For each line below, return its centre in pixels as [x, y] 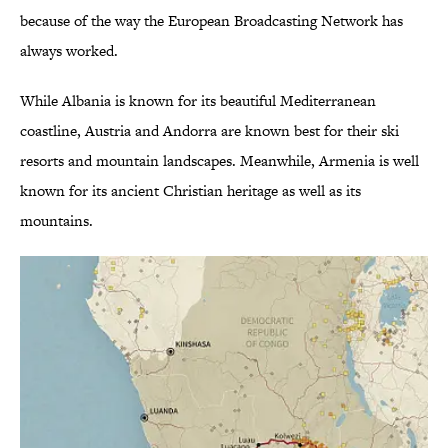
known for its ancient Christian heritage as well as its [190, 191]
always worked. [69, 51]
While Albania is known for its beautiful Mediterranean [198, 101]
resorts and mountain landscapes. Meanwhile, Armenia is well [219, 161]
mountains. [56, 221]
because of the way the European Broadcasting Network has [211, 21]
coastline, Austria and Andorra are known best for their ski [209, 131]
